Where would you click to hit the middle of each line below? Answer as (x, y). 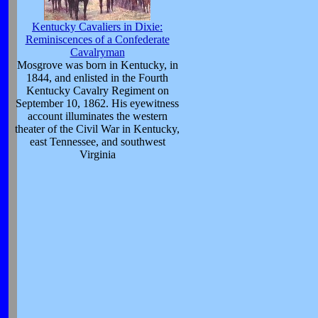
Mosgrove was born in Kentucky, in (97, 65)
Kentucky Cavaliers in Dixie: (97, 27)
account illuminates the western (97, 116)
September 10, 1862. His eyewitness (97, 103)
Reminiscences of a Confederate (97, 39)
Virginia (97, 154)
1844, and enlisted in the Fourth (97, 78)
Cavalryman (97, 52)
